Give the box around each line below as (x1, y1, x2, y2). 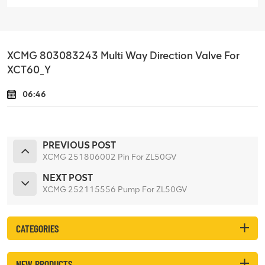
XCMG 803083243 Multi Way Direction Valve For (7, 49, 240, 62)
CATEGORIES (16, 221, 59, 235)
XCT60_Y (7, 63, 51, 76)
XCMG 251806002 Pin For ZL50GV (43, 151, 176, 162)
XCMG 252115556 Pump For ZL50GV (43, 184, 187, 195)
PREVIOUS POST (43, 139, 116, 151)
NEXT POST (43, 172, 93, 183)
